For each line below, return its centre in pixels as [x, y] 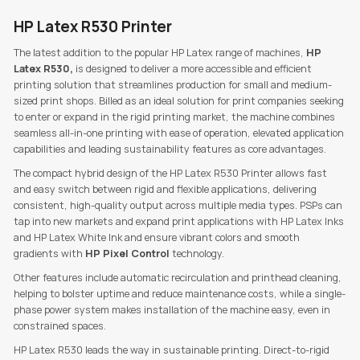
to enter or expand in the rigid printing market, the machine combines [174, 117]
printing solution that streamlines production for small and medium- [172, 85]
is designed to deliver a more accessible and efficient [192, 69]
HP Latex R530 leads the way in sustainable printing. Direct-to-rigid [171, 350]
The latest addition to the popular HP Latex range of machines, [160, 53]
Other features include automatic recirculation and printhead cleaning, [177, 278]
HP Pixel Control [128, 254]
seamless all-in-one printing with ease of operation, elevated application [178, 133]
